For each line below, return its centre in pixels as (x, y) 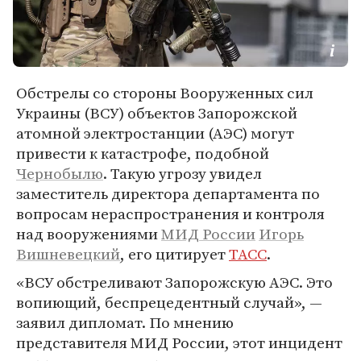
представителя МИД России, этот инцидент (179, 342)
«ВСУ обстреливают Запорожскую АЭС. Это (174, 282)
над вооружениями (89, 234)
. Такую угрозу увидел (183, 173)
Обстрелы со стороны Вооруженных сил (165, 93)
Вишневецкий (68, 254)
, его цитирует (174, 254)
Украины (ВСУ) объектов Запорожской (157, 113)
